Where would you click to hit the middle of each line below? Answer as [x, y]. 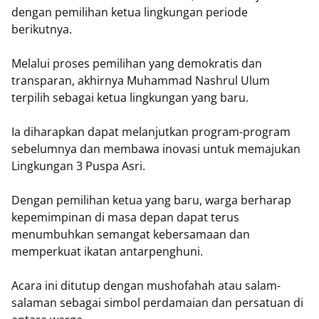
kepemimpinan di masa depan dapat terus [125, 217]
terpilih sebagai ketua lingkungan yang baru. [131, 98]
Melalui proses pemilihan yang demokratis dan [137, 63]
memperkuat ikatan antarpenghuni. [109, 251]
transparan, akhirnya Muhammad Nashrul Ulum [141, 80]
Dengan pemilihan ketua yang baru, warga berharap [151, 200]
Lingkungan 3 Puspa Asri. [78, 166]
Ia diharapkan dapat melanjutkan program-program [151, 132]
